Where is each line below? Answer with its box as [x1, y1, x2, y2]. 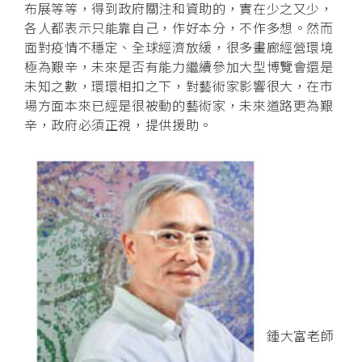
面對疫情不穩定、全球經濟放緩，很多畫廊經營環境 [24, 36, 334, 57]
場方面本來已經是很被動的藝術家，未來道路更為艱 [24, 95, 334, 115]
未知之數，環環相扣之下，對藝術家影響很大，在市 [24, 75, 334, 95]
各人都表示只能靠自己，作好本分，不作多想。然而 [24, 17, 334, 37]
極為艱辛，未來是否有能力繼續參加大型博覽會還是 [24, 56, 334, 76]
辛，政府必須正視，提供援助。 [24, 114, 213, 134]
